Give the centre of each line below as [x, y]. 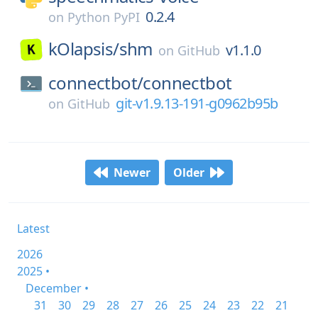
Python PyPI [104, 17]
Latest [33, 229]
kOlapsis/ [84, 49]
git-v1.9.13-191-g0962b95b [197, 103]
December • [57, 288]
